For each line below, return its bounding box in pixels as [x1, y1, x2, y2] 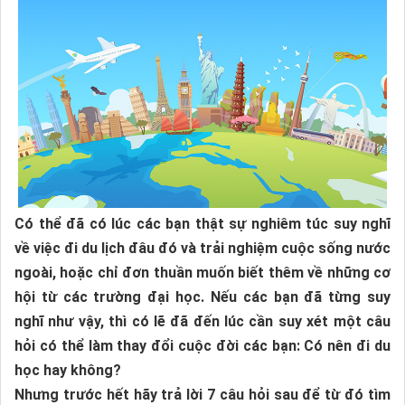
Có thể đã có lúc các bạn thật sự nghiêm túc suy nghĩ [14, 215, 391, 233]
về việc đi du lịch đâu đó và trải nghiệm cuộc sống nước [14, 240, 391, 258]
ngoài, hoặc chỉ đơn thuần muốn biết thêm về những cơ [14, 264, 391, 282]
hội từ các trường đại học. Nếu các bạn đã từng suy [14, 288, 391, 306]
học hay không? [14, 362, 121, 380]
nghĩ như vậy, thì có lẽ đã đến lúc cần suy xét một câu [14, 313, 391, 331]
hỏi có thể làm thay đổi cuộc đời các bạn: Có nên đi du [14, 337, 391, 355]
